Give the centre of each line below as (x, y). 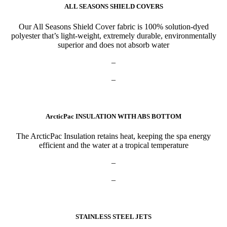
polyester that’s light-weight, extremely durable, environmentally (113, 35)
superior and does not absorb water (113, 45)
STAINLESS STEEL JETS (113, 217)
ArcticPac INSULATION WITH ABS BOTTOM (113, 116)
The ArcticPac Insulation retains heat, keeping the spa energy (113, 136)
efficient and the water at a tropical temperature (113, 145)
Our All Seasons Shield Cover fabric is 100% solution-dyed (113, 26)
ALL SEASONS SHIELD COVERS (113, 7)
